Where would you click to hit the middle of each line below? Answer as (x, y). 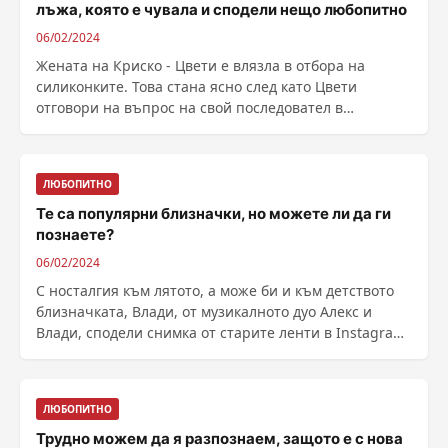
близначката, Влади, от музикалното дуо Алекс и (204, 311)
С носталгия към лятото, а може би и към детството (215, 290)
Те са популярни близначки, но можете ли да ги (213, 213)
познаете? (75, 234)
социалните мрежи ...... (116, 128)
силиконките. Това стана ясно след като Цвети (196, 86)
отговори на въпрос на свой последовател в (189, 107)
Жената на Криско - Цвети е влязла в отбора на (200, 65)
